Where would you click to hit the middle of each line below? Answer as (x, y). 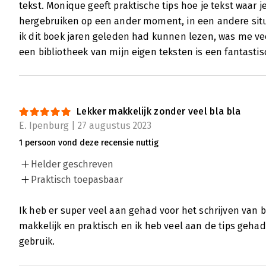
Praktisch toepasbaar (77, 180)
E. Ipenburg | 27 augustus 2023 (85, 126)
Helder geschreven (72, 164)
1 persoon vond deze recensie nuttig (89, 143)
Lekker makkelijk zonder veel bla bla (159, 112)
